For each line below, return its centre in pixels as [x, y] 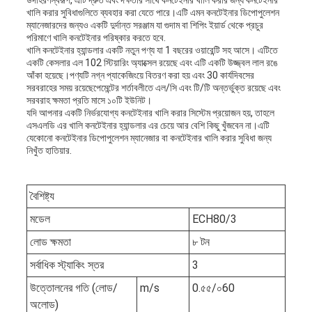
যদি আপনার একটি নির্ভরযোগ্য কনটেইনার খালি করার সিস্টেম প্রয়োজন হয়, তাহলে [150, 113]
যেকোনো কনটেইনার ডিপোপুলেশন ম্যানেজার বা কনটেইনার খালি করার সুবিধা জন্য [149, 138]
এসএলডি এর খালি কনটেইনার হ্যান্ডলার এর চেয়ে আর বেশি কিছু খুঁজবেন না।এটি [148, 126]
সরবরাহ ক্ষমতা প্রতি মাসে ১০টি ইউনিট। [89, 101]
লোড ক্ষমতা [50, 242]
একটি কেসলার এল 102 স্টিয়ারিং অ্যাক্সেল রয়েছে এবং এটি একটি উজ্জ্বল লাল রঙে [152, 63]
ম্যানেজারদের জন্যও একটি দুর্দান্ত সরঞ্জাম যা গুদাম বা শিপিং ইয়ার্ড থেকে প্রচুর [145, 25]
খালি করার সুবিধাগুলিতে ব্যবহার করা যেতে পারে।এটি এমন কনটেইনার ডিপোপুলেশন [153, 13]
